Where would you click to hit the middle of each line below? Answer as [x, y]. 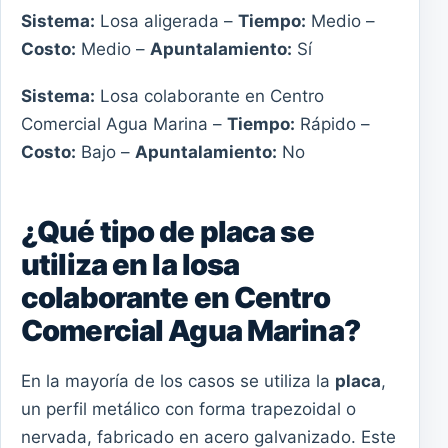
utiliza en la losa [130, 265]
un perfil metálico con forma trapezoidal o [188, 409]
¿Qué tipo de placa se [167, 232]
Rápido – [332, 124]
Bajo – [105, 152]
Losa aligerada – [166, 20]
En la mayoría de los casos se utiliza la [178, 381]
